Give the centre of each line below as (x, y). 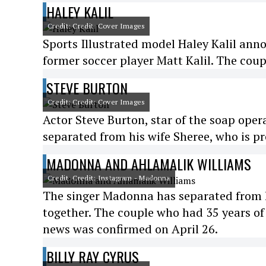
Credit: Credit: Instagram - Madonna (109, 178)
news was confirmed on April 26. (130, 229)
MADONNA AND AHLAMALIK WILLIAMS (149, 164)
